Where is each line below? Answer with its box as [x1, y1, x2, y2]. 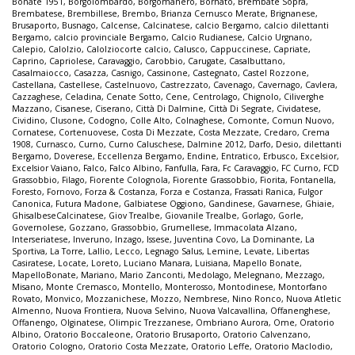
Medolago [188, 269, 229, 281]
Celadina [65, 90, 101, 102]
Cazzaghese [12, 90, 60, 102]
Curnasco [36, 138, 74, 150]
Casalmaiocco [12, 67, 69, 78]
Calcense [101, 19, 138, 31]
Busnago [62, 19, 96, 31]
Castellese [59, 78, 100, 90]
